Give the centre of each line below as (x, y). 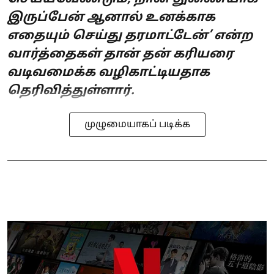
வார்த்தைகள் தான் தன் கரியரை (120, 54)
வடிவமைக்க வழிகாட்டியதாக (109, 72)
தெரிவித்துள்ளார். (71, 91)
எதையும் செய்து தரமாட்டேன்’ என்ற (130, 36)
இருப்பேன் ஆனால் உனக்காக (111, 17)
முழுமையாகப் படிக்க (137, 124)
